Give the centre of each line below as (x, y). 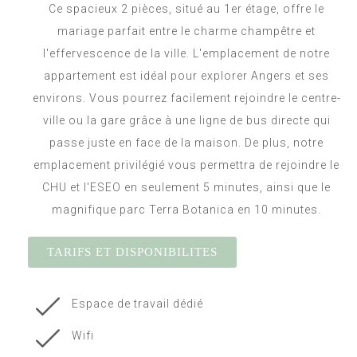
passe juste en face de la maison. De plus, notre (186, 143)
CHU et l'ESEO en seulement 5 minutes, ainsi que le (186, 188)
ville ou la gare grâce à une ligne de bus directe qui (186, 121)
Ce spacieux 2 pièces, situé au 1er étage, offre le (186, 9)
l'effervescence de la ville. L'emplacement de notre (186, 54)
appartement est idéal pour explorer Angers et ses (186, 76)
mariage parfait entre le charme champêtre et (186, 31)
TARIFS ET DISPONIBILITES (132, 252)
